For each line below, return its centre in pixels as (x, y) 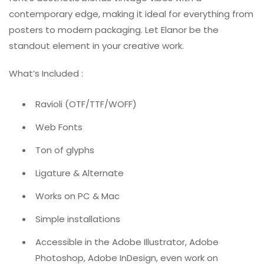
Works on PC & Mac (77, 196)
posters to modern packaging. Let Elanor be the (114, 30)
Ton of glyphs (65, 150)
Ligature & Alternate (80, 173)
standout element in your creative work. (96, 46)
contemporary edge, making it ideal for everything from (131, 14)
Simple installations (78, 219)
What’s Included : (46, 74)
